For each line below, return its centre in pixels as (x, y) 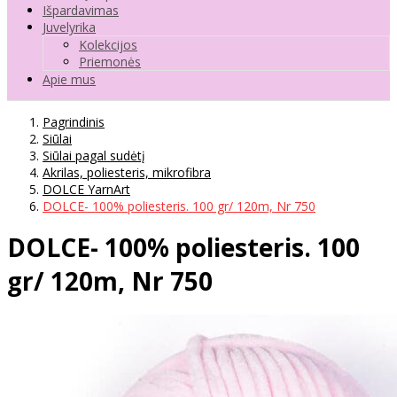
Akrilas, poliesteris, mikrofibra (127, 172)
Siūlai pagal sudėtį (94, 155)
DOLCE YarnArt (86, 189)
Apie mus (69, 79)
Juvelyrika (69, 27)
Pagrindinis (74, 121)
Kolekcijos (108, 44)
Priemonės (110, 61)
